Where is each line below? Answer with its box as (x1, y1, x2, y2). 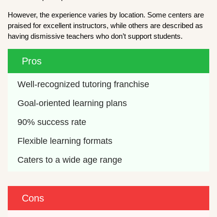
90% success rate (17, 117, 87, 127)
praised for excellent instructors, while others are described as (8, 21, 203, 30)
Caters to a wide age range (17, 155, 123, 165)
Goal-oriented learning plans (17, 98, 127, 108)
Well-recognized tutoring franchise (17, 79, 150, 90)
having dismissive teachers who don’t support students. (8, 32, 185, 41)
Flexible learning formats (17, 136, 113, 146)
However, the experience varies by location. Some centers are (8, 11, 204, 19)
